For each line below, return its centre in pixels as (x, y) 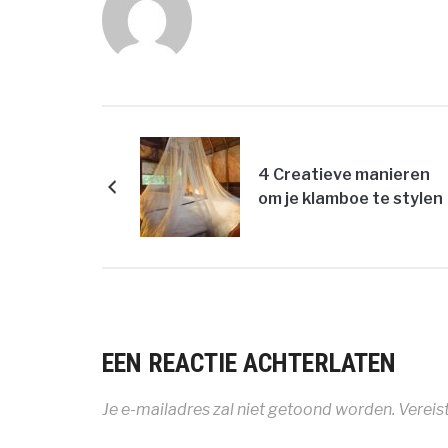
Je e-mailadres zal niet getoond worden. (248, 409)
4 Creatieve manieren (344, 174)
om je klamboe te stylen (350, 198)
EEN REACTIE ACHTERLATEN (249, 363)
